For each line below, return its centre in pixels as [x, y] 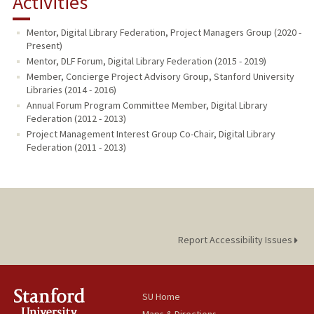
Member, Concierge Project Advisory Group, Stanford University [160, 77]
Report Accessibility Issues [236, 240]
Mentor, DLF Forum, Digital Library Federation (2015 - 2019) [146, 61]
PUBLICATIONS [43, 28]
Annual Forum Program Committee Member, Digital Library [147, 105]
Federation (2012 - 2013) [76, 119]
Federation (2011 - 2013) [76, 148]
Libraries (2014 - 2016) [71, 90]
